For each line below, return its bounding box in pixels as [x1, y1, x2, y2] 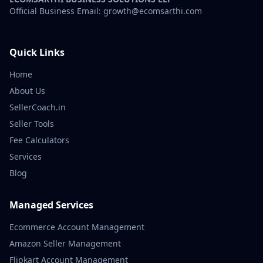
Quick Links [9, 46, 65, 59]
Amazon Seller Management [9, 238, 121, 249]
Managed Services [9, 198, 93, 212]
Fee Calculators [9, 134, 69, 146]
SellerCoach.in [9, 102, 66, 113]
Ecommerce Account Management [9, 221, 144, 233]
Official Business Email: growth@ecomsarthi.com [9, 5, 202, 17]
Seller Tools [9, 118, 54, 130]
